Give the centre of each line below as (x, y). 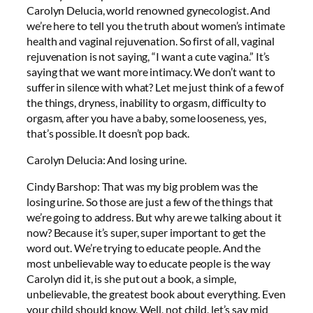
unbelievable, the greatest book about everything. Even (156, 294)
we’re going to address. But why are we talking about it (154, 217)
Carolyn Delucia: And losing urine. (107, 159)
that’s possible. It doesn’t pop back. (108, 133)
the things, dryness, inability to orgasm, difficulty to (146, 102)
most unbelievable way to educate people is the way (148, 263)
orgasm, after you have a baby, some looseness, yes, (146, 117)
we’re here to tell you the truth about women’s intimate (156, 25)
